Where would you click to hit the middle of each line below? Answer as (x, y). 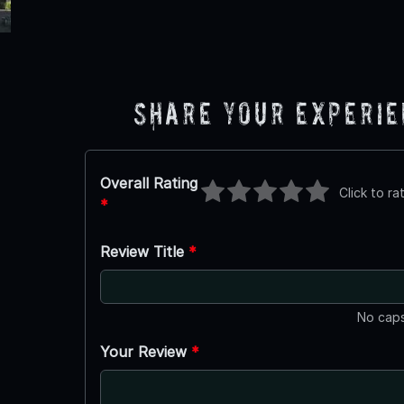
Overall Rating (148, 184)
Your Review (145, 352)
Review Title (144, 252)
